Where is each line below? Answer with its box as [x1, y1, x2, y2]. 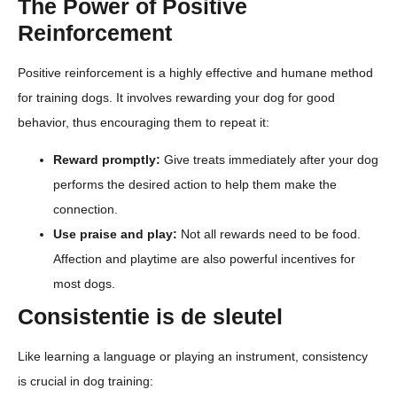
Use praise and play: [53, 226, 177, 241]
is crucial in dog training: [18, 373, 153, 388]
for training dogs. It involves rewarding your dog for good [18, 90, 335, 105]
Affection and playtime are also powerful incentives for [53, 251, 355, 266]
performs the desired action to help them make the [53, 176, 337, 191]
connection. [53, 201, 118, 216]
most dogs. [53, 276, 115, 291]
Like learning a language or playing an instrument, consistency [18, 348, 368, 363]
